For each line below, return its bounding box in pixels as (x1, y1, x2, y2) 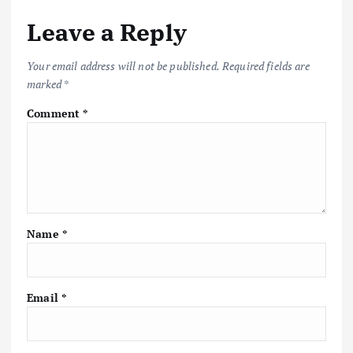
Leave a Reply (27, 17, 187, 48)
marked (27, 76, 64, 91)
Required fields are (222, 58, 310, 73)
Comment (27, 105, 84, 121)
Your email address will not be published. (27, 58, 220, 73)
